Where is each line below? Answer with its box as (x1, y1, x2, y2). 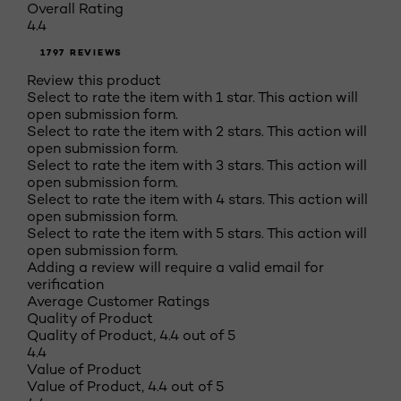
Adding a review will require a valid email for (27, 259, 324, 276)
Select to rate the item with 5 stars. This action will (27, 225, 367, 242)
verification (27, 276, 104, 293)
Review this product (27, 72, 161, 89)
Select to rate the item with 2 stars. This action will (27, 123, 367, 140)
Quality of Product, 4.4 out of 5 (27, 327, 235, 344)
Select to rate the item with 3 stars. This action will (27, 157, 367, 174)
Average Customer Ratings (27, 293, 209, 310)
